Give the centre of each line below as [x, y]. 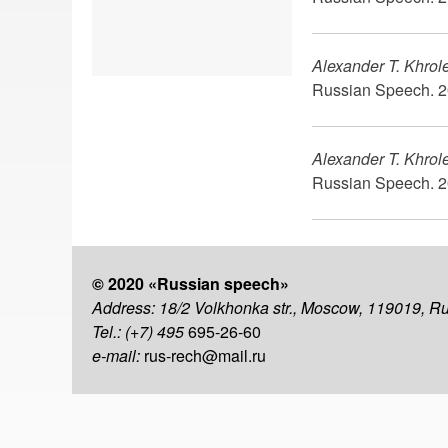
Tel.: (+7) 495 [140, 331]
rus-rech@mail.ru [205, 355]
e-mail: [118, 355]
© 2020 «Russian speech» [192, 283]
